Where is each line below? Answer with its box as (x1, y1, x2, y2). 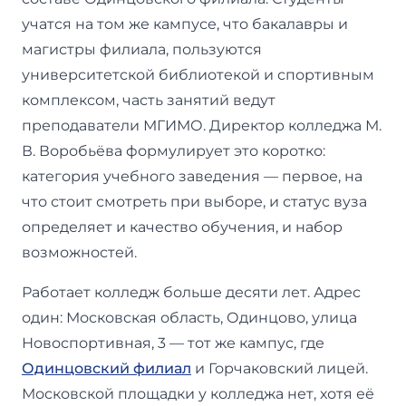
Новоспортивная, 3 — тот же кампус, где (22, 333, 324, 352)
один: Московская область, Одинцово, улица (22, 308, 357, 326)
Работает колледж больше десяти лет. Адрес (22, 283, 361, 301)
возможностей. (22, 243, 137, 261)
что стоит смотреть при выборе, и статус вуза (22, 192, 367, 210)
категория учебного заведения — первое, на (22, 167, 362, 185)
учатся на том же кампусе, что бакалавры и (22, 14, 348, 33)
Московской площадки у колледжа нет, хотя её (22, 384, 374, 402)
